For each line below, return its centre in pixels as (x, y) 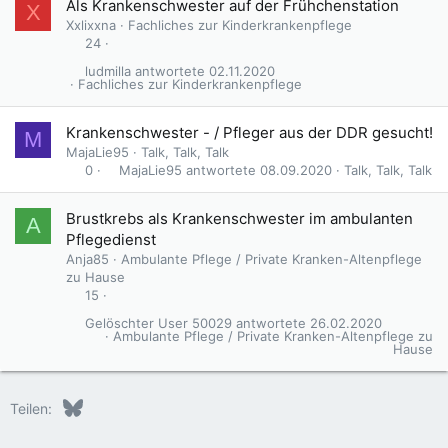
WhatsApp (307, 405)
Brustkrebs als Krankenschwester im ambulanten (239, 218)
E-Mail (331, 405)
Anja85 (87, 259)
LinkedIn (147, 405)
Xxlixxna (91, 25)
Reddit (180, 405)
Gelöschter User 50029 (158, 323)
